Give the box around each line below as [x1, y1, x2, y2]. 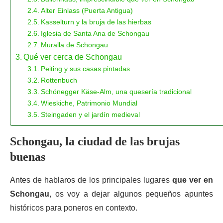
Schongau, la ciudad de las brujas [10, 135, 180, 148]
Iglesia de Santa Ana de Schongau [40, 29, 149, 37]
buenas [10, 150, 45, 163]
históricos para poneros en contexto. [10, 204, 137, 212]
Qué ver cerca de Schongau [23, 53, 122, 61]
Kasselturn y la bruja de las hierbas [40, 18, 151, 26]
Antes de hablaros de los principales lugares [10, 176, 172, 184]
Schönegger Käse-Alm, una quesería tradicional [40, 88, 192, 96]
